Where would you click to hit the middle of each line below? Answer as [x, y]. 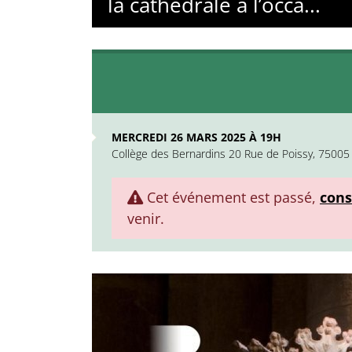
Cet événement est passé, [231, 197]
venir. [146, 218]
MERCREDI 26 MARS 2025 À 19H [196, 137]
